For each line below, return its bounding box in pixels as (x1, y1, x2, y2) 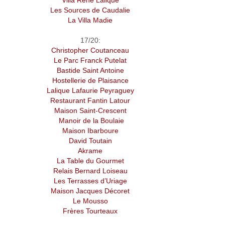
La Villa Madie (68, 16, 113, 25)
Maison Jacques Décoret (51, 187, 130, 195)
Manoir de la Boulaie (56, 117, 124, 125)
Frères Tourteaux (63, 207, 118, 215)
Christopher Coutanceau (51, 46, 130, 55)
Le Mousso (72, 197, 108, 205)
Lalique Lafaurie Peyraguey (46, 86, 134, 95)
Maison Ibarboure (62, 127, 119, 135)
